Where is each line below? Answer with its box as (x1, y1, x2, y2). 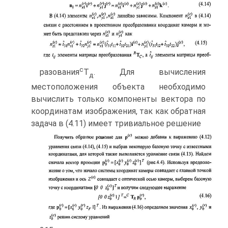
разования (40, 67, 79, 77)
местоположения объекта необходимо (31, 82, 206, 92)
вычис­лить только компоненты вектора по (31, 94, 206, 104)
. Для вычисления (94, 67, 206, 77)
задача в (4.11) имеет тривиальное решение (31, 119, 201, 129)
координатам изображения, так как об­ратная (31, 106, 206, 117)
